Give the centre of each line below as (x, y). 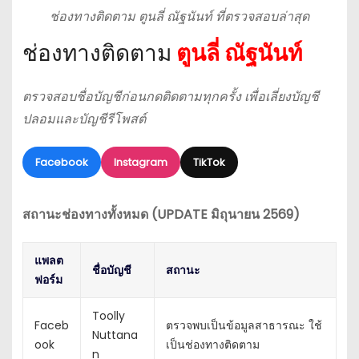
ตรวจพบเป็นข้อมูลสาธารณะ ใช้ (244, 326)
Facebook (61, 162)
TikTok (209, 162)
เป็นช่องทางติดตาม (212, 345)
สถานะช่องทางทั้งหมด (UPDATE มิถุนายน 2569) (161, 215)
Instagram (140, 162)
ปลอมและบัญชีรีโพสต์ (84, 119)
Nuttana (115, 335)
